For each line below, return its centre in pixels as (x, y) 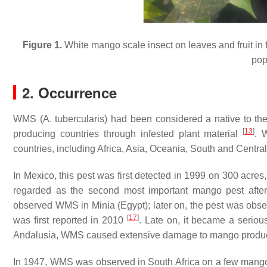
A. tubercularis (74, 119)
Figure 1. (42, 45)
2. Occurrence (69, 93)
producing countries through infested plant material (128, 134)
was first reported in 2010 (70, 221)
